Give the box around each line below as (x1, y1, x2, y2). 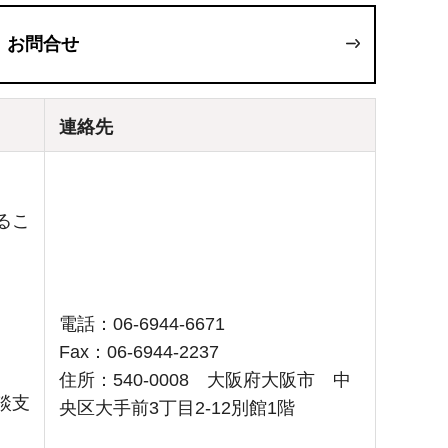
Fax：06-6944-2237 (59, 342, 219, 363)
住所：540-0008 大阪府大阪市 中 (59, 370, 351, 391)
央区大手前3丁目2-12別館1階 (59, 398, 295, 419)
